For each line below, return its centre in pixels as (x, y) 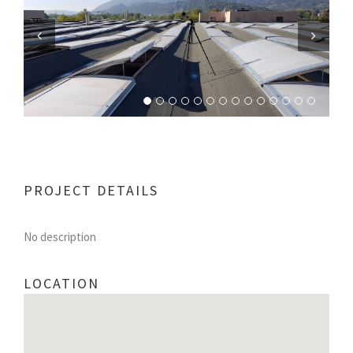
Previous (45, 66)
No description (60, 236)
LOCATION (61, 283)
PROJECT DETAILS (91, 190)
